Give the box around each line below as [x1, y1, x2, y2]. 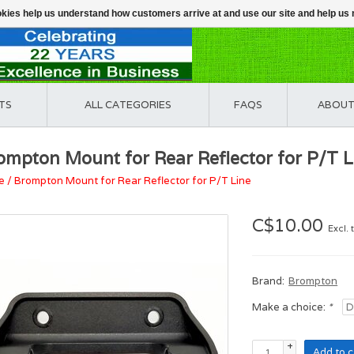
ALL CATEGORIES [85, 98, 171, 111]
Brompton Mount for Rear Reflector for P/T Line [14, 174, 251, 187]
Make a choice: [252, 300, 329, 314]
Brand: [252, 274, 285, 288]
